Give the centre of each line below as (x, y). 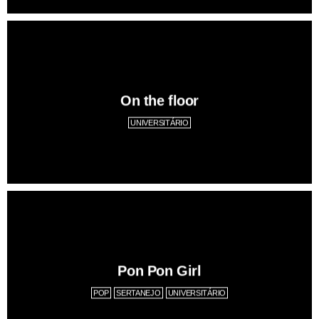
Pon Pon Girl (159, 271)
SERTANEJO (138, 293)
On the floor (159, 101)
